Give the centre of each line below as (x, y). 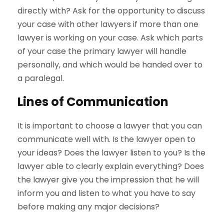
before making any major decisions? (88, 207)
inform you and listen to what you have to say (106, 193)
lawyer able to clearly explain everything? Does (111, 166)
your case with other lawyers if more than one (108, 24)
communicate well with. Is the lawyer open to (106, 139)
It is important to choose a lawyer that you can (110, 126)
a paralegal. (41, 78)
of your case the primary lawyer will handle (102, 51)
